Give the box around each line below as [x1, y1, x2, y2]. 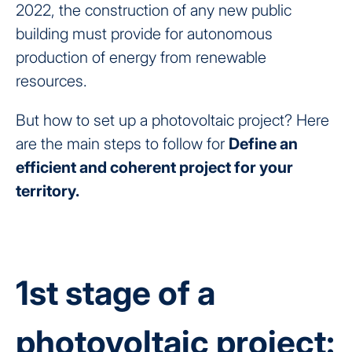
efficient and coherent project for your [16, 157, 293, 177]
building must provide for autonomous [16, 24, 273, 43]
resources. [16, 71, 87, 90]
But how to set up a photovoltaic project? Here [16, 110, 329, 130]
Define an [229, 134, 298, 153]
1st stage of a [16, 272, 215, 313]
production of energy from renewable [16, 47, 266, 67]
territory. [16, 181, 79, 200]
